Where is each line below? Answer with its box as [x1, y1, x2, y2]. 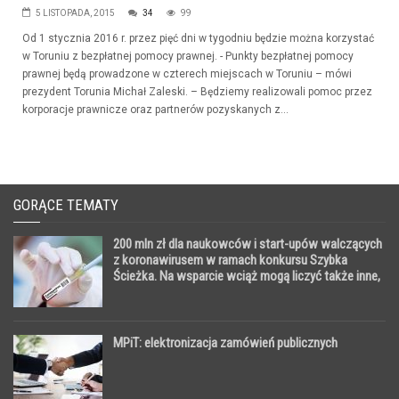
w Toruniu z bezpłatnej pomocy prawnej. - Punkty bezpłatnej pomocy [22, 49, 354, 62]
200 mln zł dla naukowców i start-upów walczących [113, 235, 382, 252]
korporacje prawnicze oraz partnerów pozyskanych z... [22, 102, 289, 116]
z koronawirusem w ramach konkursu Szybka [113, 251, 347, 268]
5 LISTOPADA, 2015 [36, 7, 115, 18]
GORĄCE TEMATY [13, 195, 118, 214]
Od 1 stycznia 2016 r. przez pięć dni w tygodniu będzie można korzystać [22, 31, 374, 45]
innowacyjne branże [113, 283, 216, 300]
